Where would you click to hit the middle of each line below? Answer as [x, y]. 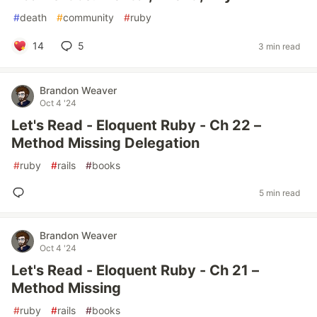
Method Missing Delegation [105, 143]
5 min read [279, 192]
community [88, 17]
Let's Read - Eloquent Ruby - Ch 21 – [135, 270]
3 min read [279, 46]
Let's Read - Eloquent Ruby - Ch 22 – [136, 125]
